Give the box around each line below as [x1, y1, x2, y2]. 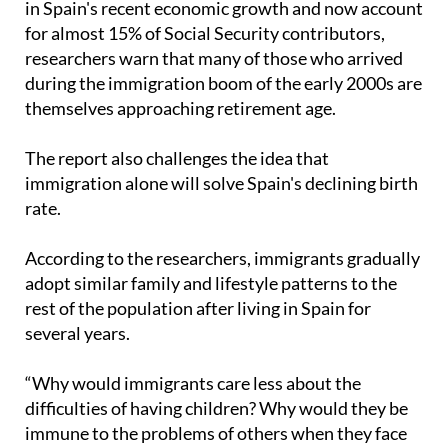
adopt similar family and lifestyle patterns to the [25, 272, 397, 295]
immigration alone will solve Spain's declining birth [25, 172, 418, 195]
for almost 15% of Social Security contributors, [25, 22, 385, 45]
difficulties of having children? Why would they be [25, 397, 408, 420]
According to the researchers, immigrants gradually [25, 247, 420, 270]
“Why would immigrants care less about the [25, 372, 361, 395]
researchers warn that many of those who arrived [25, 47, 403, 70]
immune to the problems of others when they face [25, 422, 407, 445]
